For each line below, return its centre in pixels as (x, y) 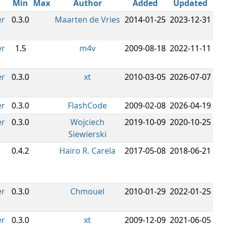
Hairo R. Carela (87, 151)
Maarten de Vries (87, 20)
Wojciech (87, 122)
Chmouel (87, 191)
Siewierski (87, 134)
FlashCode (87, 105)
